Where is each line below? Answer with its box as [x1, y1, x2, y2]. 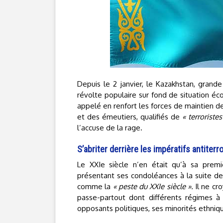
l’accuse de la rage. [77, 123, 142, 132]
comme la [77, 182, 113, 191]
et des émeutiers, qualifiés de [77, 112, 182, 121]
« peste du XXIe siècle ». [112, 182, 193, 191]
